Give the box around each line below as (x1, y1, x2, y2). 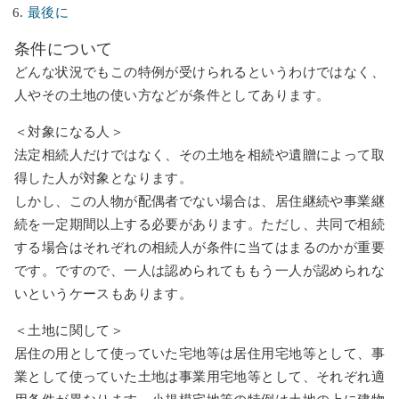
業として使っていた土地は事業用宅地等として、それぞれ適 (14, 369, 385, 384)
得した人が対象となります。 (14, 170, 193, 185)
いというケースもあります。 (14, 286, 193, 301)
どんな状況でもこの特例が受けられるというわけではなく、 (14, 64, 385, 79)
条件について (14, 39, 113, 58)
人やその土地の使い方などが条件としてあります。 (14, 87, 330, 102)
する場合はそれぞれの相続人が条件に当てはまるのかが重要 (14, 240, 385, 255)
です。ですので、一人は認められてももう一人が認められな (14, 263, 385, 278)
